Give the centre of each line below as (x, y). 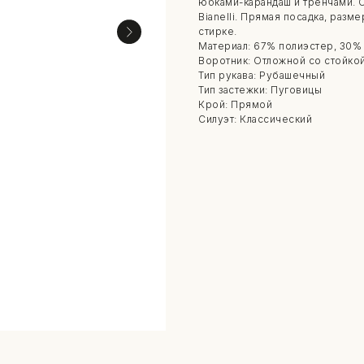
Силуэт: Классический (255, 119)
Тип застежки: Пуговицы (260, 89)
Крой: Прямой (235, 104)
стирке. (218, 31)
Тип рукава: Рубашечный (262, 75)
